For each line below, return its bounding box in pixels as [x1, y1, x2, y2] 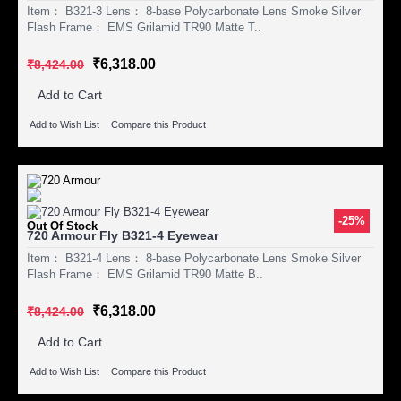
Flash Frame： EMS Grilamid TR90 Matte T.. [27, 20, 261, 34]
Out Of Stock [27, 218, 98, 233]
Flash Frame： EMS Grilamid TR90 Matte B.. [27, 267, 263, 281]
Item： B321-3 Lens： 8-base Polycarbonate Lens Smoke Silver [27, 4, 361, 18]
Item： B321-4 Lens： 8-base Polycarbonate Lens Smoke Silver [27, 251, 361, 265]
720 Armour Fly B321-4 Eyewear [27, 227, 218, 243]
